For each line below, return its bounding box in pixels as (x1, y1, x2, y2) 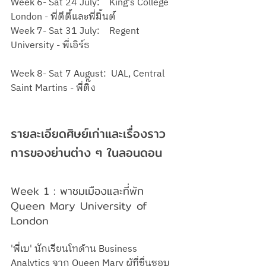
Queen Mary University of (11, 197, 152, 214)
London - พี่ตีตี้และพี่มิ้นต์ (11, 8, 116, 25)
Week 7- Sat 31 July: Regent (11, 23, 142, 39)
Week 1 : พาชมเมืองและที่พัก (11, 182, 148, 199)
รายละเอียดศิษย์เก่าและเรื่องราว (11, 123, 166, 142)
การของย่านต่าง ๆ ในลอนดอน (11, 142, 167, 161)
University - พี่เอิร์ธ (11, 37, 90, 53)
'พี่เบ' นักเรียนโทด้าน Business (11, 240, 140, 257)
